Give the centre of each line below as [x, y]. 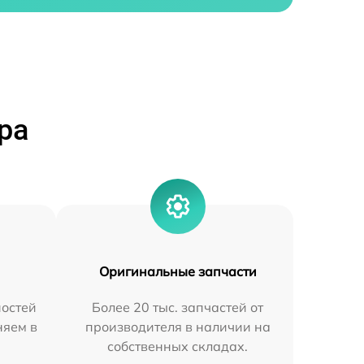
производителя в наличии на [178, 327]
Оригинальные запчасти [178, 272]
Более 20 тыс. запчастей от [178, 308]
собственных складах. [178, 347]
